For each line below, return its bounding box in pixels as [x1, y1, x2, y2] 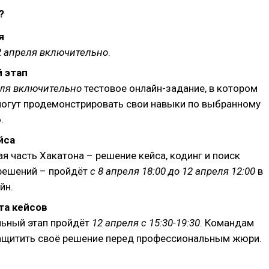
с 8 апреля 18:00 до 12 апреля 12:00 [90, 165, 255, 177]
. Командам [200, 216, 254, 229]
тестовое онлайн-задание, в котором [82, 82, 258, 94]
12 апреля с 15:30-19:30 [92, 216, 200, 229]
